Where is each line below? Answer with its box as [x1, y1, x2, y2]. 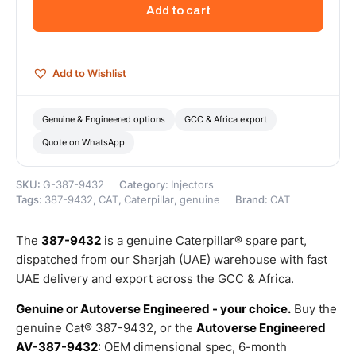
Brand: [235, 193, 270, 206]
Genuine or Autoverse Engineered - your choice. [16, 300, 291, 316]
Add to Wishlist [52, 66, 126, 79]
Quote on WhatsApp [42, 136, 125, 148]
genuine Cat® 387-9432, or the [16, 319, 196, 335]
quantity [32, 89, 75, 103]
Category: [119, 178, 171, 191]
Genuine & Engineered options [42, 113, 165, 125]
